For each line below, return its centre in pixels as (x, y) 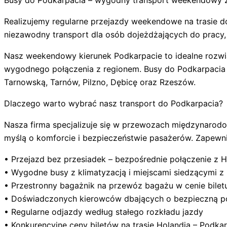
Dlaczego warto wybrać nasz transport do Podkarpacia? (113, 104)
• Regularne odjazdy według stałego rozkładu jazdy (104, 212)
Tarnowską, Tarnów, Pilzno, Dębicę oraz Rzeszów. (100, 82)
